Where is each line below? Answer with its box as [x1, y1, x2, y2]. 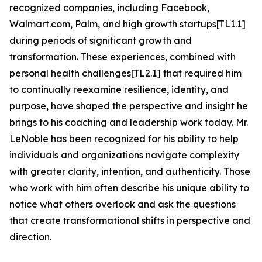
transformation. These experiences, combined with [9, 51, 236, 63]
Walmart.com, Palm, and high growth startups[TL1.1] [9, 18, 246, 30]
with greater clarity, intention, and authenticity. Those [9, 166, 250, 178]
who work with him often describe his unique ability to [9, 182, 249, 194]
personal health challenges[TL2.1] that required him [9, 67, 242, 80]
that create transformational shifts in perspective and [9, 215, 250, 227]
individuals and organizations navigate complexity [9, 149, 239, 161]
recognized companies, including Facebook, [9, 2, 209, 14]
